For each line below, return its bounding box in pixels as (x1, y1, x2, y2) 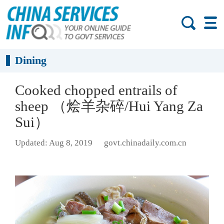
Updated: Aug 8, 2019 (15, 138, 92, 148)
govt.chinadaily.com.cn (103, 138, 186, 148)
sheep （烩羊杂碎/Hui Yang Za (15, 98, 203, 114)
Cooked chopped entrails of (15, 82, 177, 98)
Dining (15, 54, 47, 67)
